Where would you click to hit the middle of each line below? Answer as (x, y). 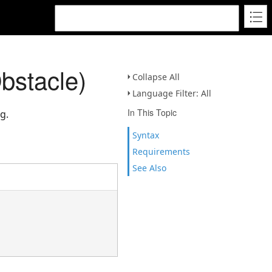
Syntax (146, 135)
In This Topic (152, 112)
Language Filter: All (172, 93)
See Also (149, 168)
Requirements (161, 151)
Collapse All (156, 77)
